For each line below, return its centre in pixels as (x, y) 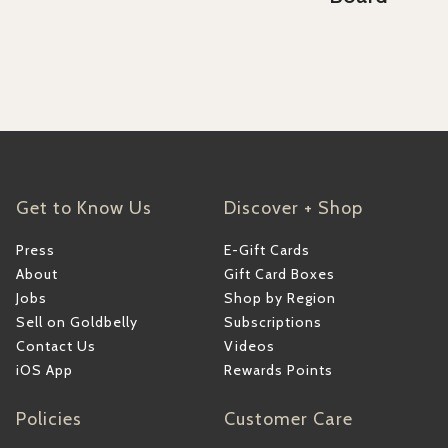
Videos (250, 346)
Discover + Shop (294, 208)
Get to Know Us (84, 208)
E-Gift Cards (267, 250)
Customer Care (289, 419)
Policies (49, 419)
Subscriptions (273, 322)
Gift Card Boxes (280, 274)
